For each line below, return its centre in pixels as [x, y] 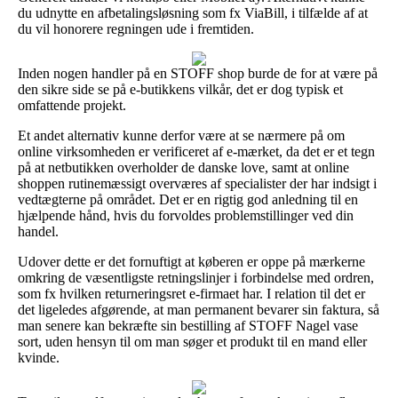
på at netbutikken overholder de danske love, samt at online [183, 167]
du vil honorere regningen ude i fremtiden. [136, 28]
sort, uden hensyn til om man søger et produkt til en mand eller [192, 341]
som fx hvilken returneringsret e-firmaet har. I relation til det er [191, 293]
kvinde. [39, 357]
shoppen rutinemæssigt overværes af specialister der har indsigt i [197, 183]
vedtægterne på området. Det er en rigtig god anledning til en [188, 199]
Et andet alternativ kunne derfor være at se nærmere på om [181, 135]
